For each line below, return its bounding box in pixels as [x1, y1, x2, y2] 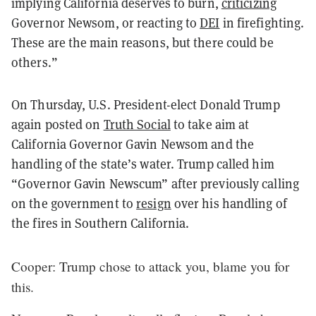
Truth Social [103, 116, 171, 133]
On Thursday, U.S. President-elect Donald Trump [11, 96, 280, 113]
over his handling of [171, 195, 287, 212]
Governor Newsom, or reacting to [11, 14, 200, 31]
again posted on [11, 116, 104, 133]
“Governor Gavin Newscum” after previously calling [11, 175, 299, 192]
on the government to [11, 195, 137, 212]
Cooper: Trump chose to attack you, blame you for [11, 257, 289, 275]
